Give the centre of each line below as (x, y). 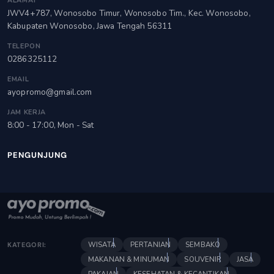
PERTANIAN (150, 245)
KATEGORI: (27, 245)
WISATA (102, 245)
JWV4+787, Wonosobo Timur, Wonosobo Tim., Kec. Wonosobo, (129, 13)
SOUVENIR (203, 260)
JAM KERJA (27, 113)
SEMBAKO (203, 245)
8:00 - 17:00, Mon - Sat (51, 125)
